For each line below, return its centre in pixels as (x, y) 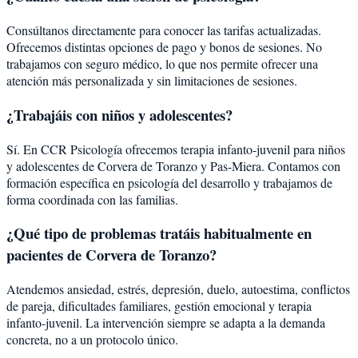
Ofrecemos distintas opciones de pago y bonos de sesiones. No (164, 47)
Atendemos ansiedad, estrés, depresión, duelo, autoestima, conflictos (178, 289)
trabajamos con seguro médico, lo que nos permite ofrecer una (162, 64)
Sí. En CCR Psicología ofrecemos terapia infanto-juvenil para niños (176, 149)
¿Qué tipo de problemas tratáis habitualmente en (159, 233)
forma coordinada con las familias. (92, 199)
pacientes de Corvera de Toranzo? (111, 255)
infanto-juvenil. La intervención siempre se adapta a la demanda (166, 323)
